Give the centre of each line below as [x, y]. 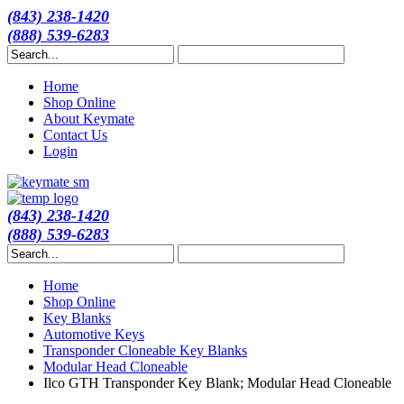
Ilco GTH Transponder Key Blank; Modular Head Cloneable [217, 383]
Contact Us [75, 135]
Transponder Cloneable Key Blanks [145, 350]
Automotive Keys [94, 334]
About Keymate [89, 119]
